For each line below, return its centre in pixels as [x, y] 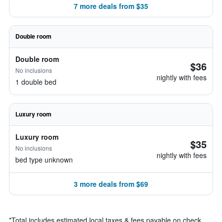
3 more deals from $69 [111, 184]
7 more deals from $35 [111, 6]
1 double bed [36, 82]
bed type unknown [44, 160]
